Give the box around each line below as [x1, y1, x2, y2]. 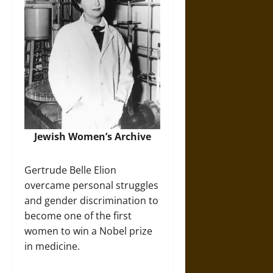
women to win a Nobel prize [24, 224, 152, 238]
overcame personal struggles [24, 178, 158, 192]
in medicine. [24, 239, 80, 253]
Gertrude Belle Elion [24, 163, 116, 177]
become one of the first [24, 208, 132, 222]
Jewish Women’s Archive [34, 129, 151, 143]
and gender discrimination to [24, 193, 158, 207]
